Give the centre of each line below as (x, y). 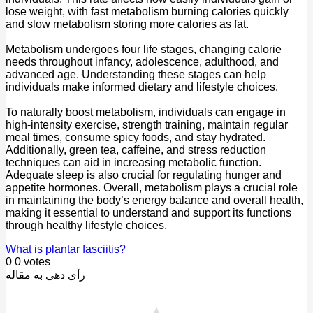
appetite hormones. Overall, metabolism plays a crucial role (152, 188)
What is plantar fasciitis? (66, 249)
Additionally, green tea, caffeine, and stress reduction (136, 150)
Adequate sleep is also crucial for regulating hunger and (144, 175)
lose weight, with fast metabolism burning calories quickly (147, 12)
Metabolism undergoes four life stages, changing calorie (144, 50)
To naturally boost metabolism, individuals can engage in (146, 112)
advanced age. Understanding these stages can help (136, 75)
